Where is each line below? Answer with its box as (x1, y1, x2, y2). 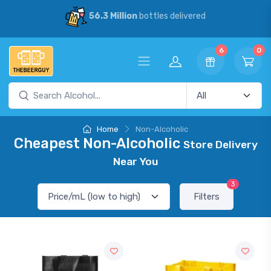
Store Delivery (183, 139, 258, 151)
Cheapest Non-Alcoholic (13, 135, 183, 152)
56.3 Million (88, 11, 137, 22)
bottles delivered (137, 11, 206, 22)
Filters (194, 191, 220, 202)
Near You (113, 155, 158, 168)
